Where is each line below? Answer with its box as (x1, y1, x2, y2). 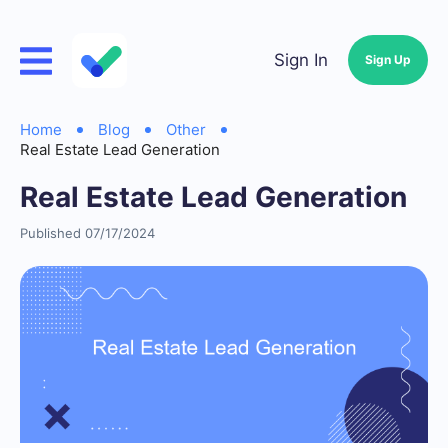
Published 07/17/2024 (20, 225, 155, 241)
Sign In (274, 50, 328, 70)
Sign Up (365, 52, 411, 67)
